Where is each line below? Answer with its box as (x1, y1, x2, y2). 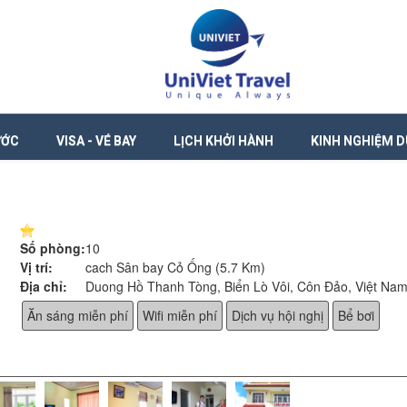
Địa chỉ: (20, 277, 68, 295)
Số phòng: (20, 239, 86, 257)
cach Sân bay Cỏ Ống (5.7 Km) (85, 258, 266, 276)
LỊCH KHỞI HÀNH (174, 134, 273, 148)
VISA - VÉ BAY (56, 134, 136, 148)
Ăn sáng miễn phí (27, 306, 129, 324)
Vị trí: (20, 258, 54, 276)
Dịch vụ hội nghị (232, 306, 324, 324)
